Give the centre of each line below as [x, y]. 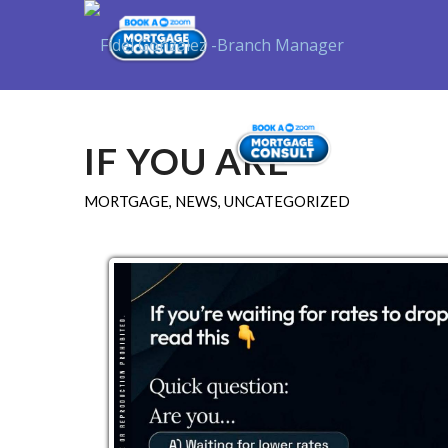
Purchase [396, 140]
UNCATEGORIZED [286, 201]
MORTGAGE [126, 201]
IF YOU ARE [186, 161]
